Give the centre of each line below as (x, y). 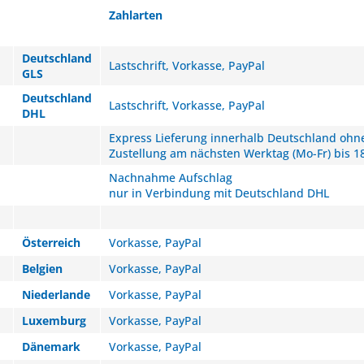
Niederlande (56, 295)
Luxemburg (54, 321)
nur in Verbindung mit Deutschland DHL (219, 193)
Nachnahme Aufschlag (171, 178)
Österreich (51, 243)
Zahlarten (136, 15)
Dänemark (51, 347)
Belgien (42, 269)
